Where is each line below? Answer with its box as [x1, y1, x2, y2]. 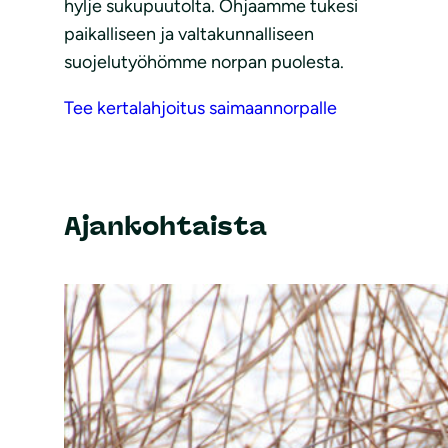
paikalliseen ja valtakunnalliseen [64, 22, 314, 45]
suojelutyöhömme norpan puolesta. [64, 50, 344, 73]
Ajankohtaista [64, 210, 267, 243]
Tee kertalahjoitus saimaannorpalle [64, 96, 337, 119]
